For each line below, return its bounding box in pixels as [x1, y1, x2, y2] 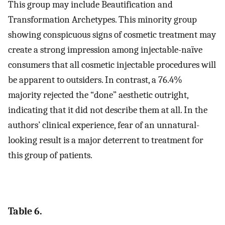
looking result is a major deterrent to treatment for [8, 135, 203, 146]
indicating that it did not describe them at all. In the [8, 104, 207, 116]
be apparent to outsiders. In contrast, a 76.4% [8, 74, 182, 86]
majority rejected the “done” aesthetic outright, [8, 89, 188, 101]
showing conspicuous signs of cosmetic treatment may [8, 29, 216, 41]
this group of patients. [8, 150, 92, 161]
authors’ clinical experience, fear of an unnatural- [8, 120, 199, 131]
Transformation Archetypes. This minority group [8, 14, 197, 26]
